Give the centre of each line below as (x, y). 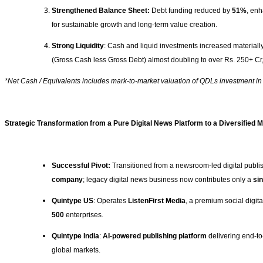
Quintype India (75, 236)
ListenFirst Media (157, 201)
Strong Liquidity (78, 46)
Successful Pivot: (81, 166)
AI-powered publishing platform (155, 236)
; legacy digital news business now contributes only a (168, 180)
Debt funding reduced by (191, 11)
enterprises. (85, 215)
